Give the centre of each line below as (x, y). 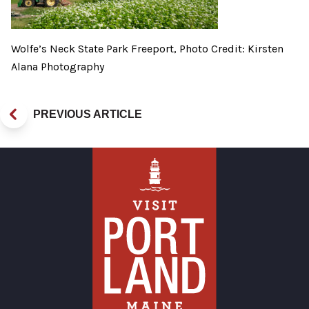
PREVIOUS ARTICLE (88, 114)
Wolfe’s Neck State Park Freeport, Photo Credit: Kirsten (147, 49)
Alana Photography (58, 67)
